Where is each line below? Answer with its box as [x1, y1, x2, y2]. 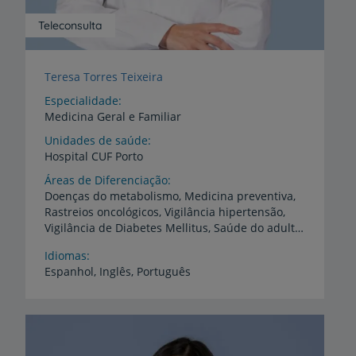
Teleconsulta [38, 18, 103, 33]
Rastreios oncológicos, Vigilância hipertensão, [44, 204, 285, 220]
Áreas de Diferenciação [44, 172, 168, 188]
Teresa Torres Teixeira [44, 69, 163, 85]
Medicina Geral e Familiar [44, 109, 181, 125]
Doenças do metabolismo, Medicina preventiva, [44, 188, 296, 204]
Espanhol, [44, 264, 96, 280]
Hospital [44, 149, 88, 164]
